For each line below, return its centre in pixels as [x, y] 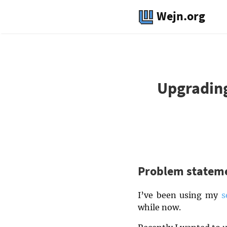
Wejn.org [180, 16]
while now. [159, 207]
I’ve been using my [180, 195]
